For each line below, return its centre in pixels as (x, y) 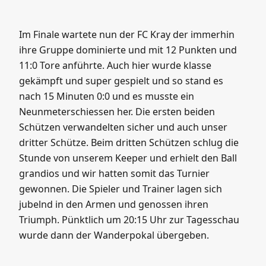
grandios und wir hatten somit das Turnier (114, 174)
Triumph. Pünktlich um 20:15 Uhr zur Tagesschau (129, 220)
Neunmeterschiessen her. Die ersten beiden (117, 112)
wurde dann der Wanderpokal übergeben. (114, 235)
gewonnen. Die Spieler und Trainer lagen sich (121, 189)
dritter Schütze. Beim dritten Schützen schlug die (129, 143)
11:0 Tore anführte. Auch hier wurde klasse (115, 66)
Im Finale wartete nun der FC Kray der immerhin (127, 35)
